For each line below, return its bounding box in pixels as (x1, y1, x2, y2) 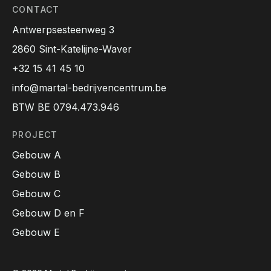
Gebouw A (12, 148, 61, 161)
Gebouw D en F (12, 206, 85, 219)
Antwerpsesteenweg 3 (12, 23, 114, 36)
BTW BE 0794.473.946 (12, 100, 119, 113)
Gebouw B (12, 168, 60, 180)
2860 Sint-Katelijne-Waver (12, 42, 132, 55)
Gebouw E (12, 226, 60, 238)
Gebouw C (12, 187, 60, 200)
